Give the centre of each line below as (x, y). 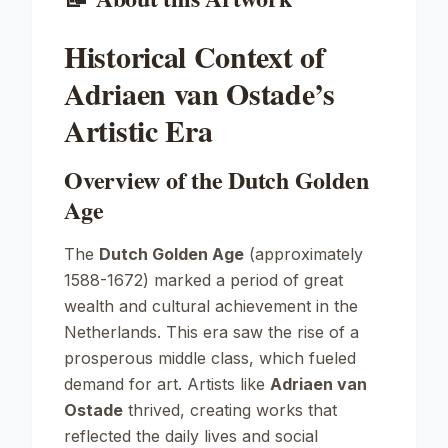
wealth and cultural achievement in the (211, 306)
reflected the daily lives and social (191, 436)
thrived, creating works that (230, 410)
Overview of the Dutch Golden (216, 179)
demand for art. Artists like (167, 384)
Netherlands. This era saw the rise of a (211, 332)
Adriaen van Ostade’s (199, 93)
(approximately (303, 254)
